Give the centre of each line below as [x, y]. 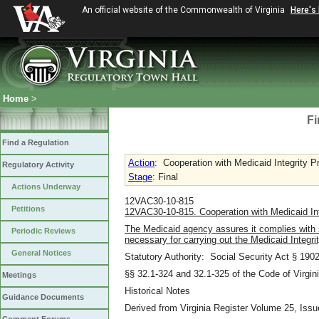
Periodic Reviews [43, 231]
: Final [165, 177]
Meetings [19, 275]
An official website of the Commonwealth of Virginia [184, 10]
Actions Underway [46, 187]
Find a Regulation [36, 142]
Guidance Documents [43, 297]
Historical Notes [157, 291]
